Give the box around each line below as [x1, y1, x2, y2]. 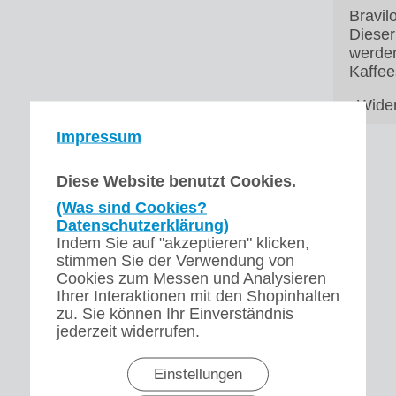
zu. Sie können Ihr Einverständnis [57, 304, 293, 322]
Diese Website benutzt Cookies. [57, 171, 296, 189]
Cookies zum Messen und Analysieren [57, 269, 326, 286]
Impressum [57, 127, 141, 145]
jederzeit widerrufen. [57, 322, 200, 339]
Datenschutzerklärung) [57, 216, 229, 233]
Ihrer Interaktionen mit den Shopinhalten [57, 286, 339, 304]
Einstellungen [154, 365, 242, 382]
